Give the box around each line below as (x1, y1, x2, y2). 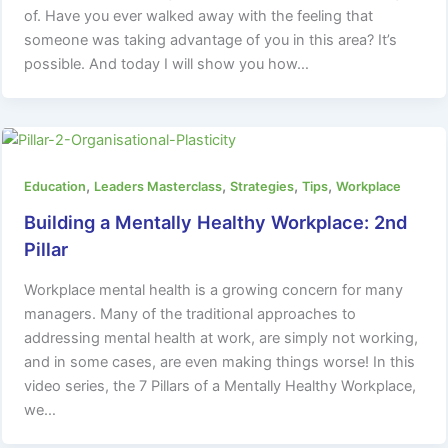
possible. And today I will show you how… (24, 54, 310, 73)
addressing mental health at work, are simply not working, (24, 328, 419, 347)
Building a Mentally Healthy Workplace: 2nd (24, 211, 408, 234)
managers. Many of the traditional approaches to (24, 304, 357, 323)
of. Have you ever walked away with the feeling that (24, 6, 374, 25)
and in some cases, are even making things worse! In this (24, 352, 416, 371)
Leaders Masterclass (94, 178, 223, 194)
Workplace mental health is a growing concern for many (24, 280, 404, 299)
